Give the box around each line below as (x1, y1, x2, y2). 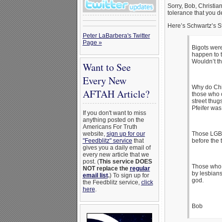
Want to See (82, 60, 131, 74)
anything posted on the (82, 116, 144, 123)
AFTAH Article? (82, 87, 150, 101)
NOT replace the (82, 165, 130, 172)
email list (82, 172, 108, 179)
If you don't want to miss (82, 110, 146, 116)
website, (82, 130, 107, 137)
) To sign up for (109, 172, 149, 179)
